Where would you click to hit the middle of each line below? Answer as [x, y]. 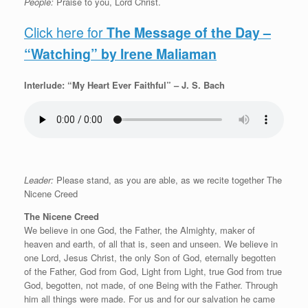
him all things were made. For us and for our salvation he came [150, 298]
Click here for [65, 33]
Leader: [39, 179]
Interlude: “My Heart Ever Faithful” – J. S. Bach [124, 85]
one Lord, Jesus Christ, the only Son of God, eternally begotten [150, 257]
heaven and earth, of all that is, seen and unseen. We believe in [151, 243]
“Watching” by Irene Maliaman [120, 54]
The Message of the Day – [189, 33]
